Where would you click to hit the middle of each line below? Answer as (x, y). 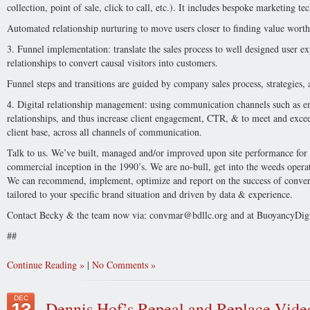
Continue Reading (42, 265)
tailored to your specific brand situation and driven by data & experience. (150, 194)
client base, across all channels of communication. (104, 132)
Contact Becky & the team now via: (78, 215)
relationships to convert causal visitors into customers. (112, 63)
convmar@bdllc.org (189, 215)
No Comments (120, 265)
